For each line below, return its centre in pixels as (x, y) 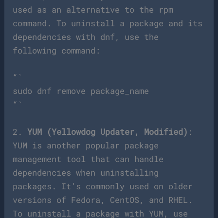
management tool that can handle (88, 159)
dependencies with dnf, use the (86, 37)
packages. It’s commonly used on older (103, 186)
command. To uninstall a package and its (108, 23)
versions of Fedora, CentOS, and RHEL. (103, 200)
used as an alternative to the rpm (93, 10)
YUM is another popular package (86, 145)
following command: (57, 51)
